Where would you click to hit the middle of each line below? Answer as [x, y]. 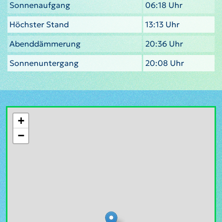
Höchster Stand [39, 24]
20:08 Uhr [165, 63]
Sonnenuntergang [44, 63]
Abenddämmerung [45, 43]
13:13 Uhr [162, 24]
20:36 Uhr [164, 43]
